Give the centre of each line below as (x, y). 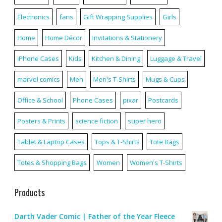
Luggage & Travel (176, 58)
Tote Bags (164, 141)
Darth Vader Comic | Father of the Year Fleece (94, 216)
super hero (144, 121)
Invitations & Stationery (127, 37)
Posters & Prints (41, 121)
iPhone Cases (38, 58)
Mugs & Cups (165, 79)
